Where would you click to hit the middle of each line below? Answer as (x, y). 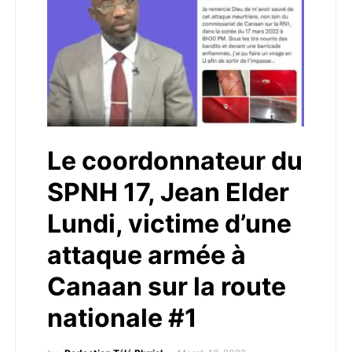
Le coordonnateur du (175, 161)
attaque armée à (147, 255)
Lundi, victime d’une (169, 224)
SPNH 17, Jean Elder (168, 192)
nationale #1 (122, 318)
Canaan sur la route (167, 286)
